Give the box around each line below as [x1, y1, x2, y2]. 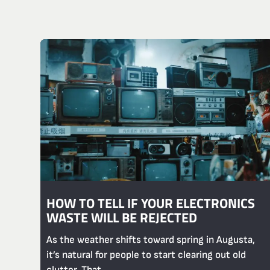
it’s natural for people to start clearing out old [46, 249, 246, 262]
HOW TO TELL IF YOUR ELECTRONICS [46, 192, 256, 213]
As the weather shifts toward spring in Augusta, [46, 234, 256, 246]
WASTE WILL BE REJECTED [46, 207, 198, 228]
